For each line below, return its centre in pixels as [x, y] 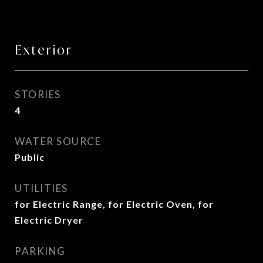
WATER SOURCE [58, 141]
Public [30, 157]
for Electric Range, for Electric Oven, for [114, 204]
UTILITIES [41, 188]
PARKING [40, 251]
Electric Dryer [49, 220]
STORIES [38, 94]
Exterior [44, 50]
